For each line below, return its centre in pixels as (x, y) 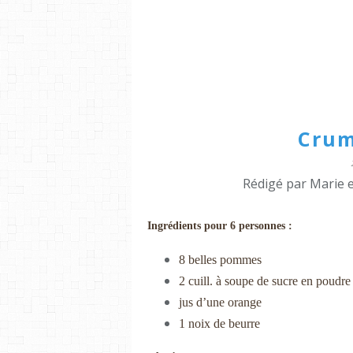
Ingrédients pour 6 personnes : (220, 225)
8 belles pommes (220, 259)
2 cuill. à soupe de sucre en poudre (265, 281)
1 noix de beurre (219, 323)
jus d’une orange (220, 302)
